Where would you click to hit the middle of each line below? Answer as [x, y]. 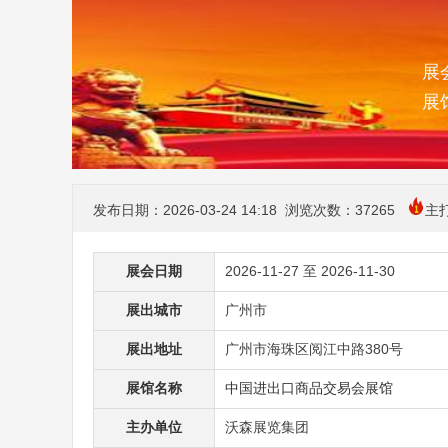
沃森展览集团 [267, 427]
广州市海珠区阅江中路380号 [314, 349]
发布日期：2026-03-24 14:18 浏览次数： [224, 210]
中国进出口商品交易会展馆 [309, 388]
